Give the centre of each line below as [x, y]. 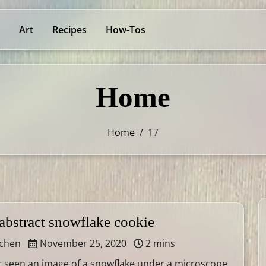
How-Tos [126, 30]
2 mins [159, 243]
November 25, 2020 [82, 243]
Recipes [69, 30]
